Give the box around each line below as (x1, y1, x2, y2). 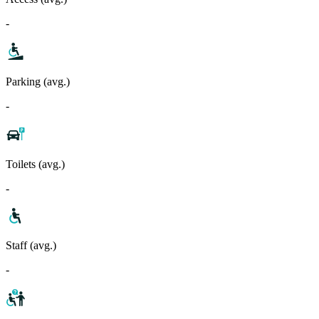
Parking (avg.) (6, 75, 70, 88)
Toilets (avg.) (6, 157, 65, 170)
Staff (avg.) (6, 239, 56, 251)
